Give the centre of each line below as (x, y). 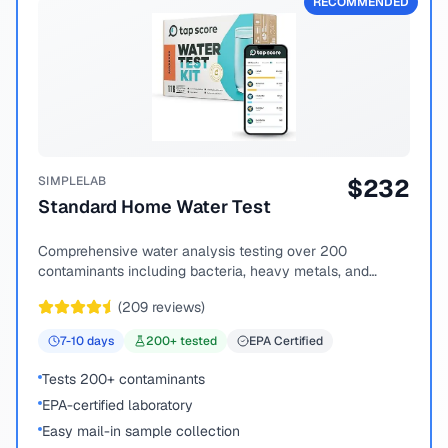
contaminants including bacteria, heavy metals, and (203, 271)
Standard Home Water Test (154, 206)
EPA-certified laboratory (117, 405)
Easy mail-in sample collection (141, 431)
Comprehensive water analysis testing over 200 (192, 251)
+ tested (193, 341)
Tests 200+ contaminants (123, 379)
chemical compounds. (108, 291)
